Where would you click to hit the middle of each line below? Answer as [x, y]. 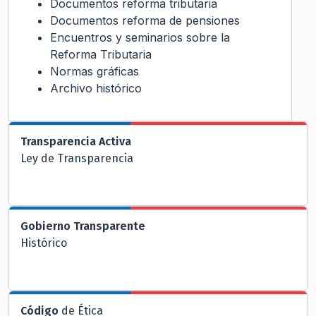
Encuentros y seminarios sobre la [140, 37]
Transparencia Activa [76, 141]
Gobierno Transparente [83, 226]
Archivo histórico [96, 88]
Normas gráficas [95, 71]
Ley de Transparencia [77, 158]
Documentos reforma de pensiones [145, 20]
